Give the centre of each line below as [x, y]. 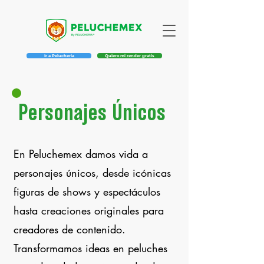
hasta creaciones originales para [89, 210]
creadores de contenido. [70, 229]
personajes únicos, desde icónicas [92, 173]
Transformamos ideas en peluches [90, 248]
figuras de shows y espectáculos [87, 192]
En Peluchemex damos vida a [81, 154]
